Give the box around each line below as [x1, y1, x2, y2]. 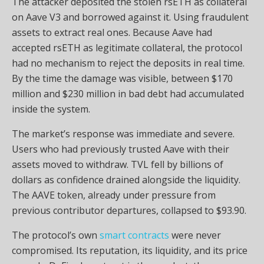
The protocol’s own [12, 229, 100, 242]
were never [169, 229, 221, 242]
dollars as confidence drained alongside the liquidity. [12, 173, 240, 187]
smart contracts [100, 229, 169, 242]
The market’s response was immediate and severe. [12, 127, 235, 141]
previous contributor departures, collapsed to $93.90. [12, 204, 246, 217]
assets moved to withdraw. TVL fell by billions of [12, 158, 223, 171]
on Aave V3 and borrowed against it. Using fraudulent [12, 11, 249, 24]
